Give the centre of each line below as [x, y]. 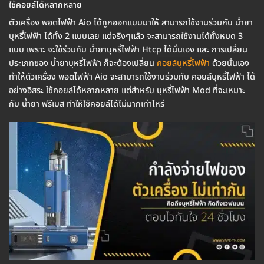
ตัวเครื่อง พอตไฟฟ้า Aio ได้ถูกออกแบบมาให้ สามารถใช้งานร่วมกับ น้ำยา [131, 23]
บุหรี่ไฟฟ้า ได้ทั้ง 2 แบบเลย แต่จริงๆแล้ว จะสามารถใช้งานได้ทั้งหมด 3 [126, 37]
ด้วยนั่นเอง [230, 64]
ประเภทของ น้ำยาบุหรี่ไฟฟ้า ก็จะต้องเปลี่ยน [83, 64]
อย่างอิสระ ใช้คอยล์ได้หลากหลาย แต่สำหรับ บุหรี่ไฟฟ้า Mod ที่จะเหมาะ [127, 91]
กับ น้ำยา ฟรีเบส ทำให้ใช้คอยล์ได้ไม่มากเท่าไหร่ [87, 104]
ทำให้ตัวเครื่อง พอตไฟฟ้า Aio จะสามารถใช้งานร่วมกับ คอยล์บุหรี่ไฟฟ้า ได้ [132, 77]
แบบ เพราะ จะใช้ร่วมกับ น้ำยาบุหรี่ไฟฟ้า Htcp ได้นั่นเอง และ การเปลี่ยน [128, 50]
